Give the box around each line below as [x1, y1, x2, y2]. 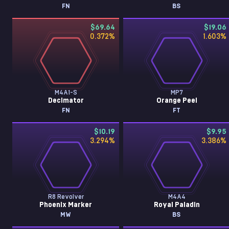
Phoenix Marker [39, 201, 93, 209]
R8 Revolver [48, 194, 84, 200]
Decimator [48, 97, 84, 104]
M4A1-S [54, 89, 77, 96]
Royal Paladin [153, 201, 200, 209]
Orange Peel [156, 97, 197, 104]
